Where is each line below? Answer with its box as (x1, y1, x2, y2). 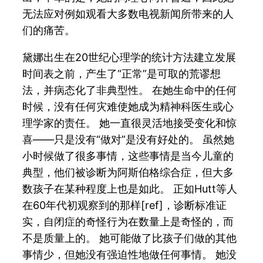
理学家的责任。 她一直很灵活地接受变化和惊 (22, 116, 237, 129)
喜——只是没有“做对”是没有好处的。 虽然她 (22, 133, 235, 146)
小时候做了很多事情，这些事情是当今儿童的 (22, 149, 234, 162)
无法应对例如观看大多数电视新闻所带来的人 (22, 7, 234, 20)
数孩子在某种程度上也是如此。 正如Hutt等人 (22, 182, 238, 195)
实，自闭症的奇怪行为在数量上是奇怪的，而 (22, 215, 234, 228)
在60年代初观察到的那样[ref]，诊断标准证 (22, 198, 227, 211)
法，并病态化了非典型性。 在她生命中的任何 (22, 83, 237, 96)
